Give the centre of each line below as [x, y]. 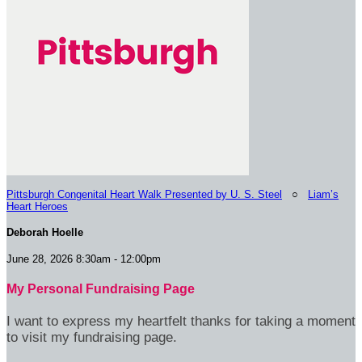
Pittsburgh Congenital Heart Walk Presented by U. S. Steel [144, 194]
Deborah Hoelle [45, 233]
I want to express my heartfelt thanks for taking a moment [181, 322]
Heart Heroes [37, 206]
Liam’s [323, 194]
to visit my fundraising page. [92, 338]
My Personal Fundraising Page [101, 288]
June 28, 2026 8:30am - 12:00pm [84, 259]
